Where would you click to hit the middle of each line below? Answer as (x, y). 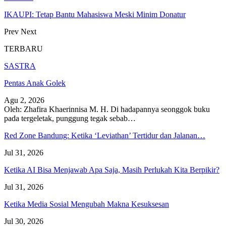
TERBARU (23, 48)
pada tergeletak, (30, 118)
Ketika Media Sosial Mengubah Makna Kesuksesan (87, 204)
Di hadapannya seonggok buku (160, 109)
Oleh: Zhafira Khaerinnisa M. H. (57, 109)
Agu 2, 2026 (24, 100)
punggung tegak (83, 118)
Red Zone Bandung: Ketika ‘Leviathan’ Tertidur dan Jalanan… (105, 135)
